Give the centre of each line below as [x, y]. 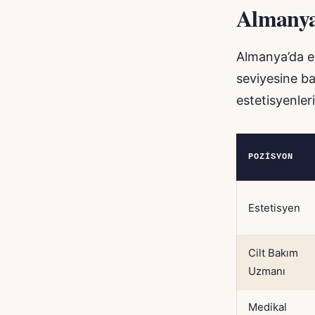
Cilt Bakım [273, 253]
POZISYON [271, 157]
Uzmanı [267, 271]
